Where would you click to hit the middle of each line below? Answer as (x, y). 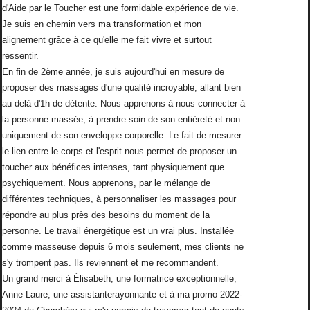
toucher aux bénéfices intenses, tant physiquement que (113, 167)
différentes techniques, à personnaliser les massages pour (119, 199)
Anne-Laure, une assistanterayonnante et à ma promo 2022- (122, 295)
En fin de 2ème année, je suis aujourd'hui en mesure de (113, 72)
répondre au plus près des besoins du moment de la (106, 215)
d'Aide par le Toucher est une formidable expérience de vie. (120, 8)
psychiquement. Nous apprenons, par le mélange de (106, 183)
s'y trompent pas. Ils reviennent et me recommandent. (110, 263)
